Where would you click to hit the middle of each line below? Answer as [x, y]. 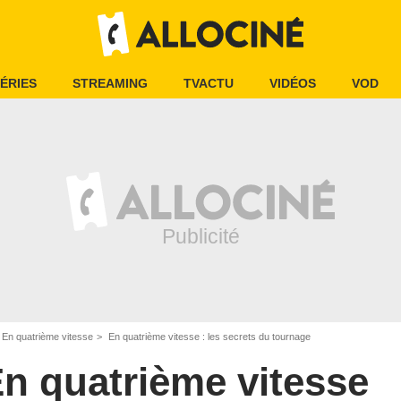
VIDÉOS [293, 83]
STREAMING [110, 83]
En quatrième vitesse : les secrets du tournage [208, 337]
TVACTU [209, 83]
